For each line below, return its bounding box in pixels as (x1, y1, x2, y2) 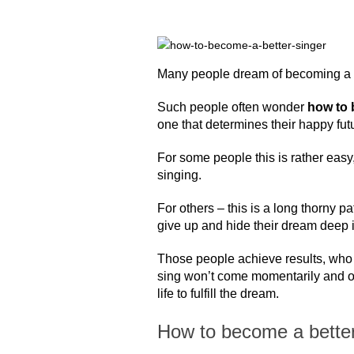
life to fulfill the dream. (157, 287, 280, 300)
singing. (157, 168, 202, 182)
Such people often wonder (157, 100, 308, 114)
